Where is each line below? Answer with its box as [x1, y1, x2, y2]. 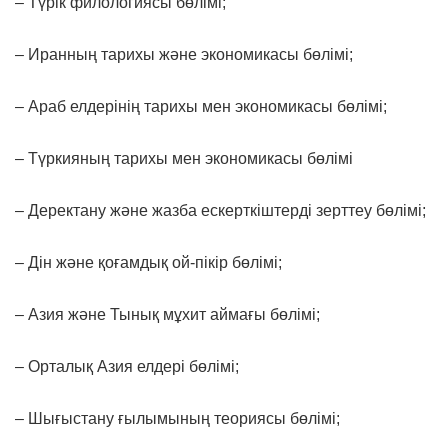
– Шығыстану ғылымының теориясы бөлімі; [15, 409, 340, 427]
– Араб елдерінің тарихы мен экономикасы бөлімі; [15, 97, 387, 115]
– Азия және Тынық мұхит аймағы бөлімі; [15, 305, 320, 323]
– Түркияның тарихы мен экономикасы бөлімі [15, 149, 353, 167]
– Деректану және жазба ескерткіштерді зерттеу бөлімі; [15, 201, 426, 219]
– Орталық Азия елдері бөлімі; [15, 357, 239, 375]
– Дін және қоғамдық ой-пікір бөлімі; [15, 253, 282, 271]
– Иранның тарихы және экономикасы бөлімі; [15, 45, 353, 63]
